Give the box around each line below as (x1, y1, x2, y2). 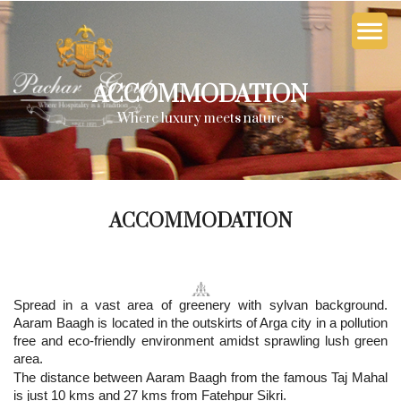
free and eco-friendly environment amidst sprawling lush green (13, 333, 388, 348)
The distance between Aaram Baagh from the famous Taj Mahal (13, 370, 388, 385)
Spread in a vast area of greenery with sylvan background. (13, 297, 388, 312)
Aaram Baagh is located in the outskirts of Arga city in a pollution (13, 315, 388, 330)
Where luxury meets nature (117, 110, 284, 127)
